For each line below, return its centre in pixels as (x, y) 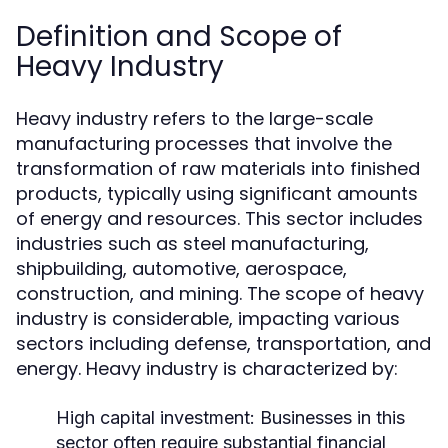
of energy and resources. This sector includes (219, 218)
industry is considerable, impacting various (208, 318)
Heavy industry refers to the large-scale (194, 118)
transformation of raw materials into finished (218, 168)
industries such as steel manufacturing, (192, 243)
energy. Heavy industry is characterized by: (207, 368)
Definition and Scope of (179, 36)
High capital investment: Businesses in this (230, 417)
